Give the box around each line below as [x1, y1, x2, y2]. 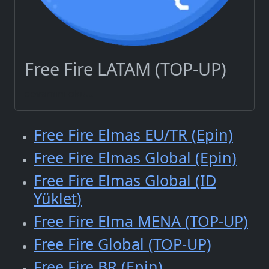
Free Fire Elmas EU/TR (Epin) [34, 124, 233, 145]
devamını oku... [25, 87, 93, 101]
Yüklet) [34, 188, 82, 209]
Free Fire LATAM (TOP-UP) [25, 57, 226, 81]
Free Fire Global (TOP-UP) [34, 234, 211, 255]
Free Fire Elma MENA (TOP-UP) [34, 211, 248, 232]
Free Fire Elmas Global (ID [34, 170, 216, 191]
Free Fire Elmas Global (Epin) [34, 147, 237, 168]
